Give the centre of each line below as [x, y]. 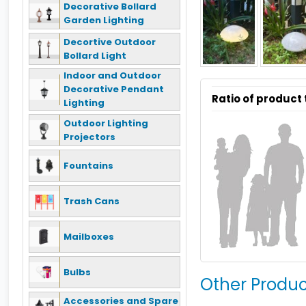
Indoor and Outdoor [112, 75]
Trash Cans [92, 201]
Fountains [88, 165]
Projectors [89, 137]
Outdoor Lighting [106, 123]
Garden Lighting [104, 20]
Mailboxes [89, 236]
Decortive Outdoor [110, 42]
